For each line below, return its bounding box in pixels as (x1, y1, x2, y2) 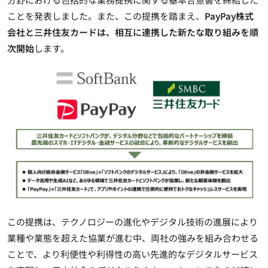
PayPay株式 (205, 9, 254, 22)
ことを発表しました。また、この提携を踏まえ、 (7, 9, 205, 22)
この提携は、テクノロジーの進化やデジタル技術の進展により (7, 215, 258, 229)
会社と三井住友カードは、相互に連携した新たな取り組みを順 (7, 25, 258, 38)
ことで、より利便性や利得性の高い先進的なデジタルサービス (7, 248, 258, 261)
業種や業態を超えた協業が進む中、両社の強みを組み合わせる (7, 232, 258, 245)
